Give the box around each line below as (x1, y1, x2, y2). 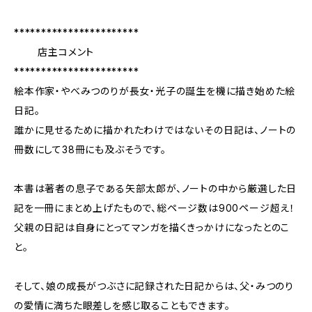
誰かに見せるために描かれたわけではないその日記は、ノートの (14, 124, 297, 136)
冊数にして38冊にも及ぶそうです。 (14, 143, 166, 155)
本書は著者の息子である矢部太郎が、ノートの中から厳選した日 (14, 182, 297, 194)
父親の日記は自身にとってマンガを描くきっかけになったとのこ (14, 221, 290, 233)
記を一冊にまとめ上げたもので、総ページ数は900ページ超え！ (14, 202, 295, 214)
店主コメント (14, 46, 95, 58)
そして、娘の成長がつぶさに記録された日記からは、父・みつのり (14, 280, 294, 292)
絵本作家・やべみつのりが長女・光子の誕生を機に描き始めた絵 (14, 85, 296, 97)
